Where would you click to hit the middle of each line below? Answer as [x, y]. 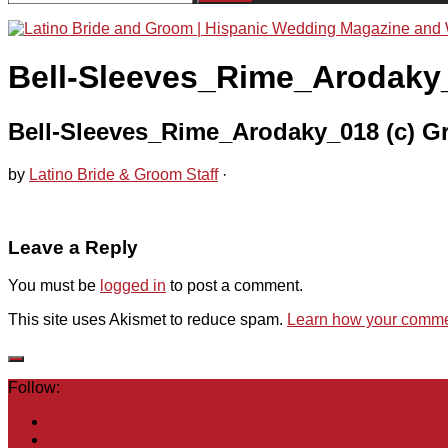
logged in [133, 286]
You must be [54, 286]
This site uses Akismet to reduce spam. [147, 320]
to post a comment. [234, 286]
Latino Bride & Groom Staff [123, 174]
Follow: [34, 388]
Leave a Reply [73, 247]
